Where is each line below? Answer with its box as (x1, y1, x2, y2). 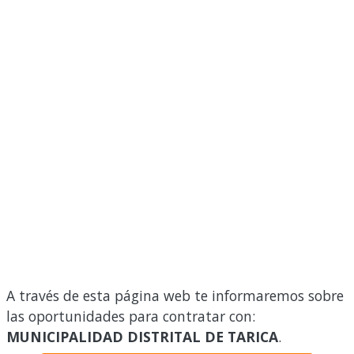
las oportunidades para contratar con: (6, 307, 255, 326)
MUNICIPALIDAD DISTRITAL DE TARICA (6, 327, 278, 346)
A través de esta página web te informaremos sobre (6, 286, 344, 305)
